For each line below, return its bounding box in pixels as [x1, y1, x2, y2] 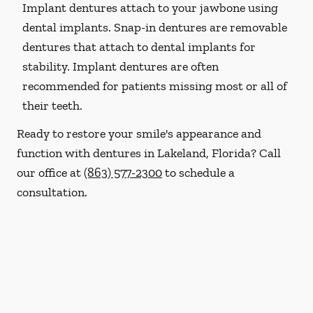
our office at [17, 165, 84, 180]
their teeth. [22, 98, 82, 113]
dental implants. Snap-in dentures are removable [22, 20, 287, 35]
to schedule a [162, 165, 235, 180]
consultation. [17, 184, 87, 200]
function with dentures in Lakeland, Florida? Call [17, 145, 281, 161]
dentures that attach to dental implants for [22, 39, 256, 54]
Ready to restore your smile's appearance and [17, 126, 261, 141]
